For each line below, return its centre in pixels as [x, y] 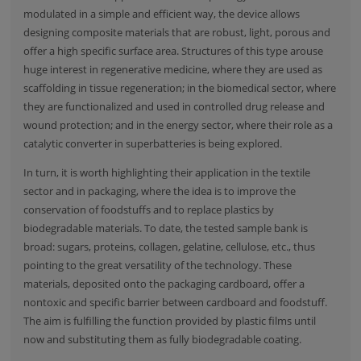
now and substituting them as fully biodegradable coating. [163, 339]
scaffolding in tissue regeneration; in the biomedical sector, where [180, 88]
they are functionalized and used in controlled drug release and [174, 107]
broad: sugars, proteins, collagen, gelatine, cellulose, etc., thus [170, 246]
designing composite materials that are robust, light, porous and [177, 33]
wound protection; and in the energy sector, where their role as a [178, 125]
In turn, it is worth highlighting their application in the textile [167, 172]
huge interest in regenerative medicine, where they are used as [173, 70]
